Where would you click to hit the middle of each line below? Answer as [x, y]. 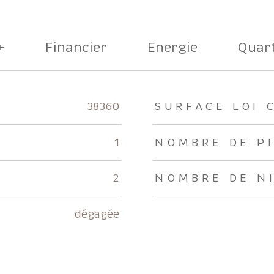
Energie [172, 47]
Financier [76, 47]
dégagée [97, 214]
